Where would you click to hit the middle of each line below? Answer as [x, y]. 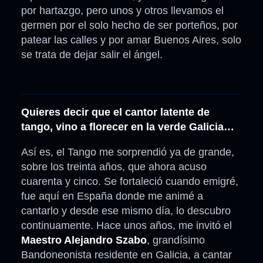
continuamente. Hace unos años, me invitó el [127, 226]
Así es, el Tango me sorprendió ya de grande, [128, 152]
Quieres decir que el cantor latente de [115, 112]
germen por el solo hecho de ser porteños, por [129, 26]
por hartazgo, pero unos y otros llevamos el [122, 11]
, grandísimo [176, 240]
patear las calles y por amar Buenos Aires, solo [131, 40]
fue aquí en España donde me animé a [112, 196]
